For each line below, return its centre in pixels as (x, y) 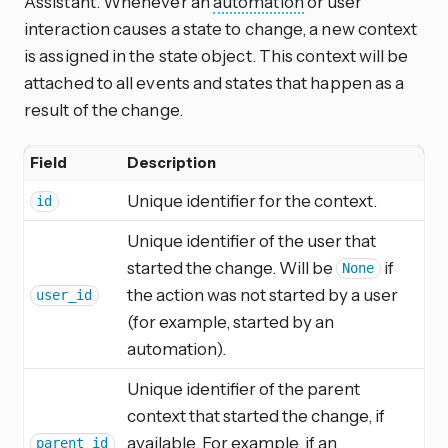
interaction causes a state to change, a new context (221, 28)
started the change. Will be (231, 267)
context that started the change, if (256, 415)
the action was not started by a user (262, 294)
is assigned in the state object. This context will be (216, 55)
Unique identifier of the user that (251, 240)
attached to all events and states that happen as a (214, 82)
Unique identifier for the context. (252, 200)
